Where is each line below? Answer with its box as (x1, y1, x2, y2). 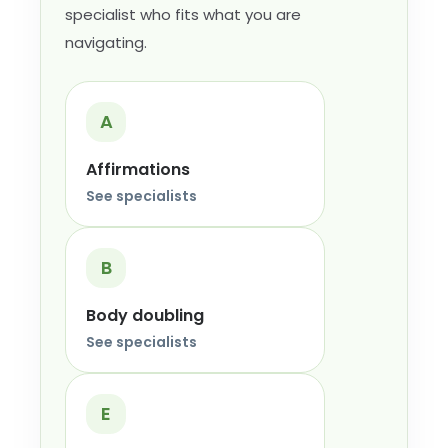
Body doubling (86, 304, 204, 327)
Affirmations (86, 158, 190, 181)
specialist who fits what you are (65, 4, 301, 25)
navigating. (65, 32, 147, 53)
